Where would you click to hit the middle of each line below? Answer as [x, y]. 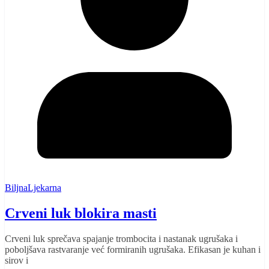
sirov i [17, 260]
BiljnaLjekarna [33, 187]
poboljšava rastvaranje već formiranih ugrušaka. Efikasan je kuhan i [133, 249]
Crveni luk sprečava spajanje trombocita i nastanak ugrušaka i [121, 238]
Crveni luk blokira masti [81, 213]
